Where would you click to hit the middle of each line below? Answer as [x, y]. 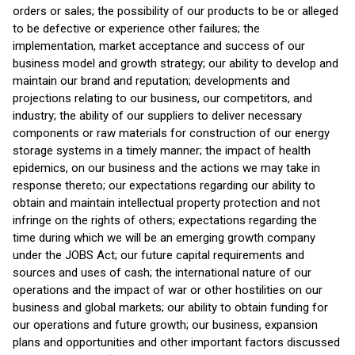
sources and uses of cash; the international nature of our [162, 273]
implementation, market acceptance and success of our [159, 46]
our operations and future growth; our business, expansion [165, 325]
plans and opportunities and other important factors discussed [176, 342]
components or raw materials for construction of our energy [171, 133]
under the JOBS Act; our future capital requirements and [158, 255]
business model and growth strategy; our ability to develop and [176, 63]
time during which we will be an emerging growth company [164, 238]
